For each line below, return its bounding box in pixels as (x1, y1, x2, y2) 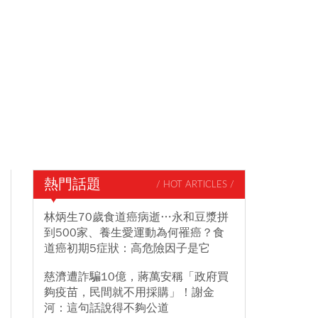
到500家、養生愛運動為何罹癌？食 (44, 226, 224, 240)
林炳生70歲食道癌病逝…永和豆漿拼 (44, 210, 229, 224)
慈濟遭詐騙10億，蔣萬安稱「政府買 (44, 270, 229, 284)
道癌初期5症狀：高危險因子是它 (44, 241, 210, 256)
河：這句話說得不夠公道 (44, 301, 169, 315)
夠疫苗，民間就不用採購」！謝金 (44, 285, 214, 300)
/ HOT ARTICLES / (156, 180, 234, 190)
